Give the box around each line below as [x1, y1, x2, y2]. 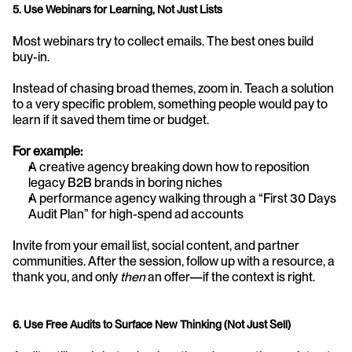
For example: [13, 143, 82, 159]
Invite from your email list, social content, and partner [13, 237, 299, 253]
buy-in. [13, 49, 49, 64]
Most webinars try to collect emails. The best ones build [13, 33, 313, 49]
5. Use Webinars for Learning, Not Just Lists [13, 2, 222, 16]
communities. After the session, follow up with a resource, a [13, 253, 335, 269]
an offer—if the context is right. [145, 269, 315, 284]
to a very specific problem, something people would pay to [13, 96, 328, 112]
